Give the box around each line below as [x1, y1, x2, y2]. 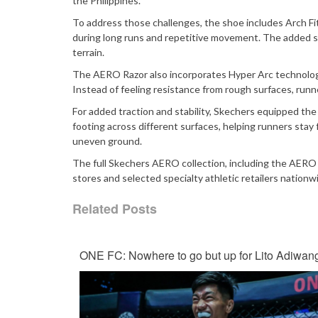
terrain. [72, 45, 104, 58]
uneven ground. [72, 134, 142, 147]
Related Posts [72, 199, 157, 218]
